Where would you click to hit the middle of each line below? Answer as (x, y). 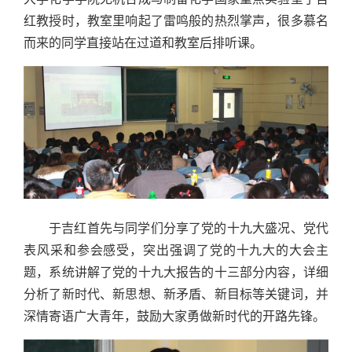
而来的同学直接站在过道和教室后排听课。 (143, 43)
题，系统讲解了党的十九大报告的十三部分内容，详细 (176, 272)
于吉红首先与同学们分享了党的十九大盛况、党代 (189, 228)
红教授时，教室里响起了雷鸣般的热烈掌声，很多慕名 (176, 21)
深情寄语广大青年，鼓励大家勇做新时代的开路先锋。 (174, 316)
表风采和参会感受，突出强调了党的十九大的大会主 (176, 250)
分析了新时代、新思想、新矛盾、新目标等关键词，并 (176, 294)
